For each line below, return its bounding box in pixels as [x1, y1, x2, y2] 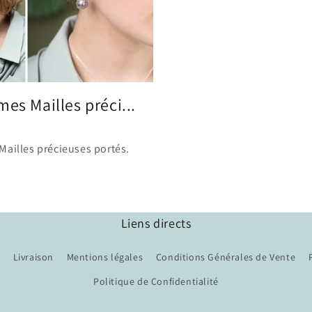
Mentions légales [66, 251, 143, 263]
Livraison [13, 251, 54, 263]
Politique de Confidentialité [93, 275, 219, 288]
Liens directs [120, 215, 192, 231]
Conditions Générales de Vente [155, 251, 296, 263]
